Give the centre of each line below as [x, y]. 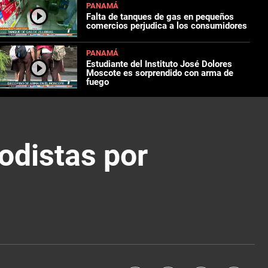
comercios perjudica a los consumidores [167, 25]
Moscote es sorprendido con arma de [160, 73]
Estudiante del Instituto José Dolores [159, 64]
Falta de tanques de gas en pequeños [160, 16]
